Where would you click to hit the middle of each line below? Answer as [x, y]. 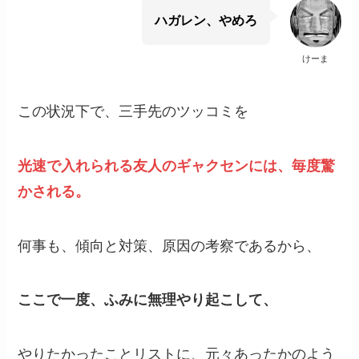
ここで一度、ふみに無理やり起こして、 [148, 300]
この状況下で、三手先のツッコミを [133, 111]
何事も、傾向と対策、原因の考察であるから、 [169, 245]
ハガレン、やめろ [206, 20]
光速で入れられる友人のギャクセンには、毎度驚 [177, 165]
